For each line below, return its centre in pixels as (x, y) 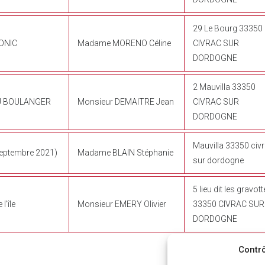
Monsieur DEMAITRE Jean (126, 101)
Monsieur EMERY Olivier (122, 204)
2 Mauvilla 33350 (224, 87)
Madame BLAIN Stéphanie (125, 152)
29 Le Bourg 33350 (228, 28)
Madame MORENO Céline (124, 43)
